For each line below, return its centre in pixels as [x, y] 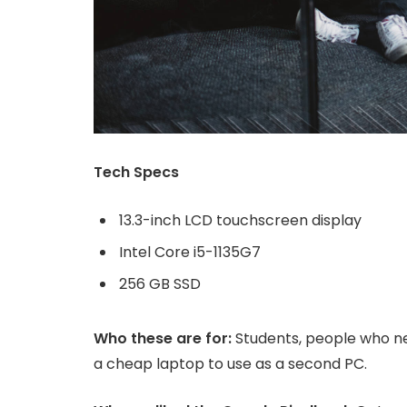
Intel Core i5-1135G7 [190, 253]
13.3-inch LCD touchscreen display [240, 220]
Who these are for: [163, 338]
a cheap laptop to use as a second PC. [230, 363]
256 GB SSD [160, 284]
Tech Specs [136, 173]
